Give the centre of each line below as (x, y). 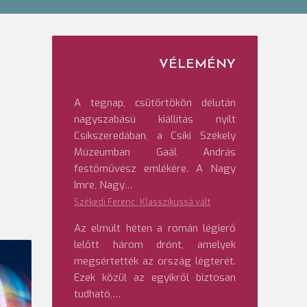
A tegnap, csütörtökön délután (155, 103)
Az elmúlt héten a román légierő (155, 228)
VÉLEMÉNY (197, 65)
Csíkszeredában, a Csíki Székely (155, 136)
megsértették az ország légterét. (155, 261)
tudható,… (97, 294)
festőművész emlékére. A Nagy (155, 169)
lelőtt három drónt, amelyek (155, 245)
